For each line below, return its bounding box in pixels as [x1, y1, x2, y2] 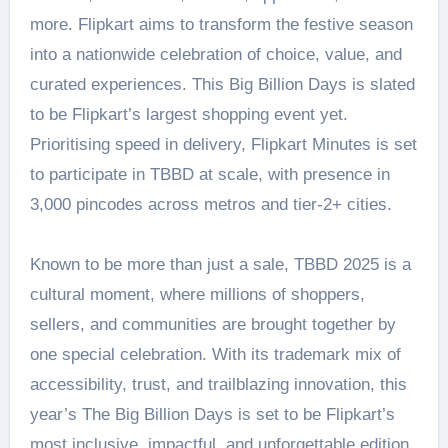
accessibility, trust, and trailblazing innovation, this [29, 375, 407, 394]
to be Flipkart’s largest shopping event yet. [29, 105, 348, 124]
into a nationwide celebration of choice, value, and [29, 45, 402, 64]
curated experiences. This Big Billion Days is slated [29, 75, 415, 94]
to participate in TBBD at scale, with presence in [29, 165, 390, 184]
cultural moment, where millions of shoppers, [29, 285, 365, 304]
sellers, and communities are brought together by [29, 315, 396, 334]
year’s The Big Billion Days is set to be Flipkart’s [29, 405, 395, 424]
